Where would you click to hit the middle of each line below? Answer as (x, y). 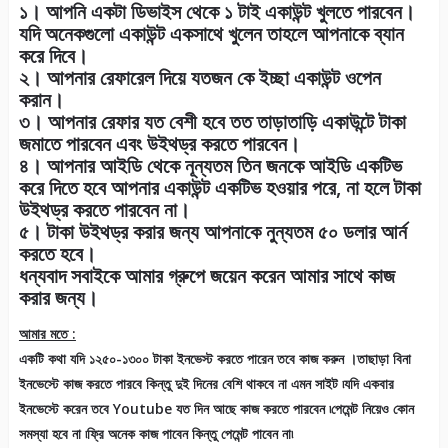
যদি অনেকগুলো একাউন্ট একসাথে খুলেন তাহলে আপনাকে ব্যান (211, 34)
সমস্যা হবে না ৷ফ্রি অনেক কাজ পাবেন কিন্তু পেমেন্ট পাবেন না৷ (155, 434)
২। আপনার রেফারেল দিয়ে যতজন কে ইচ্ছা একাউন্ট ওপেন (199, 78)
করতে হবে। (57, 254)
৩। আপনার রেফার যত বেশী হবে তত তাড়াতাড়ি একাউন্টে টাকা (212, 122)
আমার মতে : (47, 334)
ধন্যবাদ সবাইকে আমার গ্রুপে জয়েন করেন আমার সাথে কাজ (206, 276)
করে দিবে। (53, 56)
